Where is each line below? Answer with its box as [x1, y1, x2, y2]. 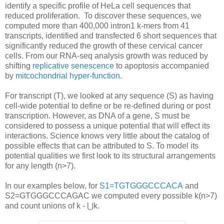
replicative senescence [32, 61, 114, 70]
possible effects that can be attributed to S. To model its [5, 141, 198, 150]
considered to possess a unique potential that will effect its [5, 121, 210, 130]
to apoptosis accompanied [114, 61, 209, 70]
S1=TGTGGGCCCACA [99, 181, 183, 190]
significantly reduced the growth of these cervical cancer [5, 41, 202, 50]
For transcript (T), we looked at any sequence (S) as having [5, 91, 213, 100]
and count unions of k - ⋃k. [5, 201, 99, 210]
